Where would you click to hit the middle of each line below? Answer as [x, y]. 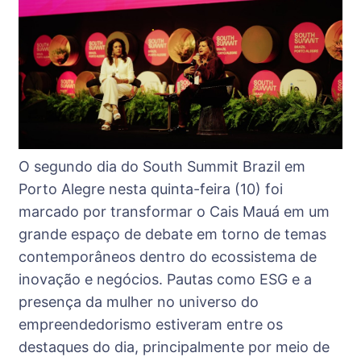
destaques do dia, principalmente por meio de [174, 347]
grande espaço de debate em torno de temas [172, 234]
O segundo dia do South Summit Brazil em [162, 167]
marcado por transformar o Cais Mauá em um [174, 212]
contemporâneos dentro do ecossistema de [168, 257]
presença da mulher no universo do [139, 302]
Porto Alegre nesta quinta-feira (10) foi [151, 189]
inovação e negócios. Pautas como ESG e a [165, 280]
